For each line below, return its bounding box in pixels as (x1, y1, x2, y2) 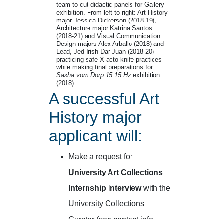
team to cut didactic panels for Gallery (56, 1, 164, 9)
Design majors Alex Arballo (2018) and (56, 40, 164, 48)
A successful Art (49, 90, 159, 108)
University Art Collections (68, 168, 163, 177)
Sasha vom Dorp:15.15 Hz (56, 71, 131, 79)
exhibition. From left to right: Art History (56, 9, 168, 17)
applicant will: (49, 127, 142, 145)
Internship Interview (68, 184, 141, 193)
